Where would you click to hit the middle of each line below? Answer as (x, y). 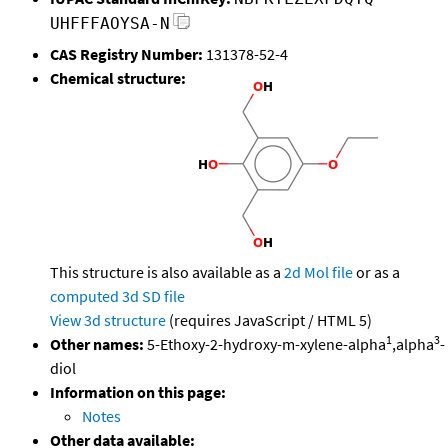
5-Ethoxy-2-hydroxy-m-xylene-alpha (265, 344)
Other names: (97, 344)
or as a (376, 272)
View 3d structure (108, 320)
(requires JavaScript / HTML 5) (269, 320)
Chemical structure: (118, 78)
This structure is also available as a (167, 272)
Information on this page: (138, 392)
